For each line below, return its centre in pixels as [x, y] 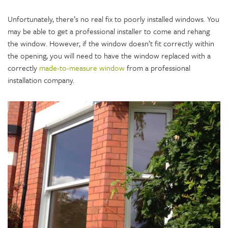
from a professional [158, 68]
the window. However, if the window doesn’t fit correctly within [111, 43]
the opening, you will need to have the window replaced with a [109, 55]
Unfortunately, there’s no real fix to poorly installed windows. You [113, 19]
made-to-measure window [82, 68]
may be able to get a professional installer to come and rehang [109, 31]
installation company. [41, 80]
